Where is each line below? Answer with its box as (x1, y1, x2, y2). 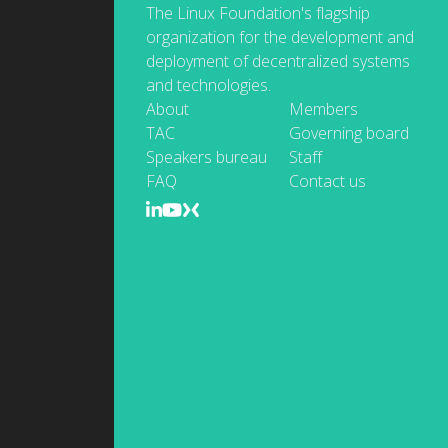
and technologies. (146, 74, 271, 96)
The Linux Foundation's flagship (146, 2, 370, 24)
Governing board (289, 122, 410, 144)
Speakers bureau (146, 146, 267, 168)
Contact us (289, 170, 367, 192)
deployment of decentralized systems (146, 50, 410, 72)
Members (289, 98, 359, 120)
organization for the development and (146, 26, 414, 48)
